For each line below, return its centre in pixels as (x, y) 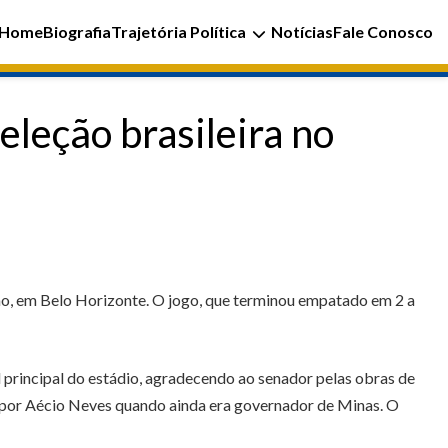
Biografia (77, 31)
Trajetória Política (178, 31)
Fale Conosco (383, 31)
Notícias (302, 31)
